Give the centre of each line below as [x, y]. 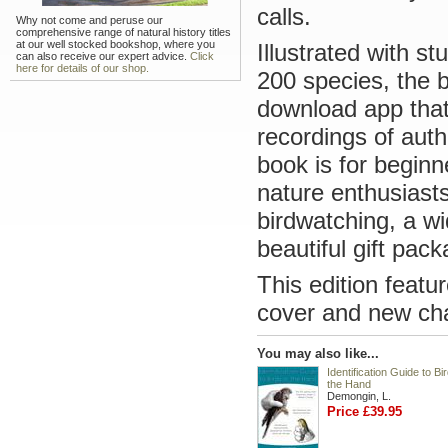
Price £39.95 [364, 411]
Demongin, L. [359, 396]
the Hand [349, 384]
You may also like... [318, 353]
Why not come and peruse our [89, 20]
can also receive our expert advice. [103, 56]
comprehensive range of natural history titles [123, 32]
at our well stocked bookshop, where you [115, 44]
